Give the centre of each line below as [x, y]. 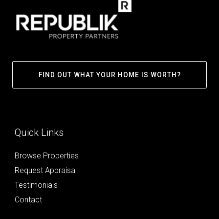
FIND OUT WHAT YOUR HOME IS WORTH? [109, 75]
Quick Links [39, 133]
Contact [28, 200]
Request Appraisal [46, 171]
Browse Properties [47, 156]
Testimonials [36, 185]
